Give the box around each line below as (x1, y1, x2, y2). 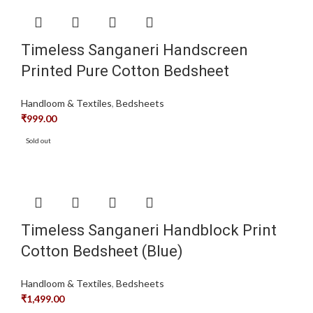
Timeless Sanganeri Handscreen (21, 41, 248, 59)
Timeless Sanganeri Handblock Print (21, 221, 277, 239)
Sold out (26, 136, 51, 145)
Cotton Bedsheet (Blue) (21, 242, 183, 260)
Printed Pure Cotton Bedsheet (21, 61, 229, 80)
